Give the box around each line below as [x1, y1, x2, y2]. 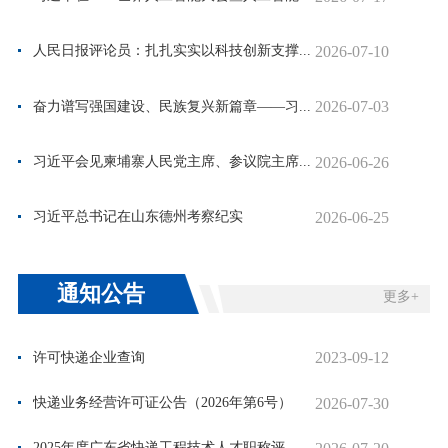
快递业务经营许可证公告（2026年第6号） [32, 394, 292, 410]
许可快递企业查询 [32, 349, 145, 365]
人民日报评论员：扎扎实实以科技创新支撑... [32, 43, 311, 59]
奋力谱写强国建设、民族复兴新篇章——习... [32, 98, 311, 114]
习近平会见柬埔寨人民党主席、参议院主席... [32, 153, 311, 169]
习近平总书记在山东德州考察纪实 [32, 209, 243, 225]
